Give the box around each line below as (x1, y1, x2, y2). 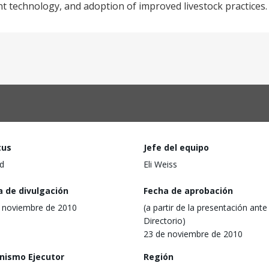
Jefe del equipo (144, 142, 209, 153)
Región (144, 250, 174, 262)
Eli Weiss (144, 159, 177, 170)
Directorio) (144, 214, 186, 226)
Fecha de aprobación (144, 184, 233, 196)
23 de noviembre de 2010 (144, 228, 243, 240)
